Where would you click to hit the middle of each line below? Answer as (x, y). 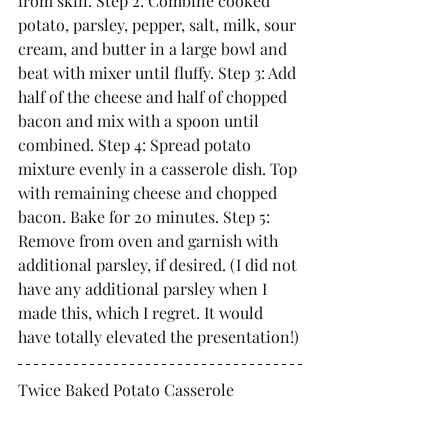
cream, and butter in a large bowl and (154, 48)
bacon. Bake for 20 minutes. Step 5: (146, 216)
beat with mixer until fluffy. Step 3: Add (159, 72)
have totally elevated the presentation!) (158, 336)
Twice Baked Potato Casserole (126, 389)
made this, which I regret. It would (142, 312)
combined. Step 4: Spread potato (136, 144)
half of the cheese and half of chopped (154, 96)
